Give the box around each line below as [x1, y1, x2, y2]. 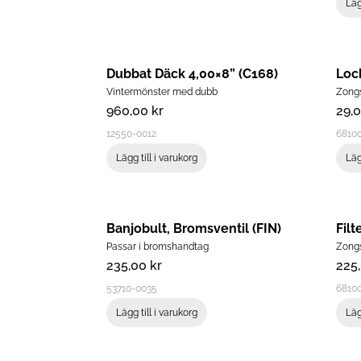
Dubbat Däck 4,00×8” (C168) [106, 66, 278, 82]
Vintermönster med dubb [106, 86, 218, 98]
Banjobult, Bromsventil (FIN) [106, 221, 281, 237]
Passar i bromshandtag [106, 241, 209, 253]
